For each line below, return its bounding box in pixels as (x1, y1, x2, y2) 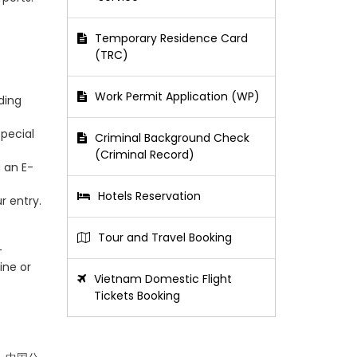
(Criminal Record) (94, 147, 194, 163)
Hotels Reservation (97, 188, 201, 204)
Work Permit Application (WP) (94, 88, 260, 104)
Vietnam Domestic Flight (93, 271, 232, 287)
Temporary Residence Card (94, 30, 248, 46)
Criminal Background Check (94, 130, 249, 146)
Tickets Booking (93, 288, 180, 304)
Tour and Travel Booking (97, 229, 232, 245)
